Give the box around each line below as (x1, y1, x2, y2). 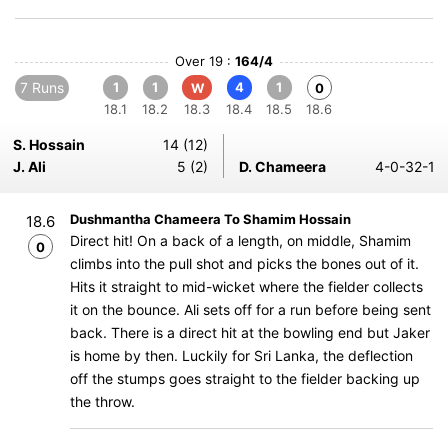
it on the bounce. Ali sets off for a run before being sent (70, 301, 431, 318)
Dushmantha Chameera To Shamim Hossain (70, 211, 351, 227)
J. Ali (13, 158, 46, 175)
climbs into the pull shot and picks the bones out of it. (70, 255, 419, 272)
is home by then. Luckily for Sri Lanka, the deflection (70, 347, 413, 364)
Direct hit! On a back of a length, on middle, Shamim (70, 232, 411, 249)
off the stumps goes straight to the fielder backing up (70, 370, 420, 387)
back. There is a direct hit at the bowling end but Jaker (70, 324, 430, 341)
